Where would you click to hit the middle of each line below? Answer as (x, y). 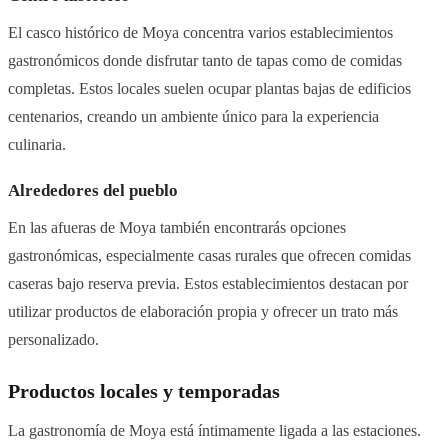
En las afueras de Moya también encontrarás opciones (177, 228)
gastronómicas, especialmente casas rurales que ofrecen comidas (209, 256)
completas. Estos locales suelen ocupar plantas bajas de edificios (209, 89)
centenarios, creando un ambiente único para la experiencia (193, 117)
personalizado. (53, 340)
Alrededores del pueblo (93, 191)
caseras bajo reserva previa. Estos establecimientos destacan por (208, 284)
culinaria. (37, 145)
